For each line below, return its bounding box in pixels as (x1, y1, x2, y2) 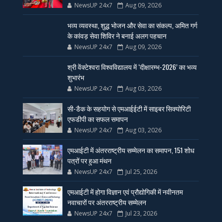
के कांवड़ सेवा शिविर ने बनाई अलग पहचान (67, 30, 167, 41)
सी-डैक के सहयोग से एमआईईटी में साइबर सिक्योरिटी (67, 103, 191, 114)
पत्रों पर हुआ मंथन (67, 155, 112, 166)
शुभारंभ (67, 72, 85, 83)
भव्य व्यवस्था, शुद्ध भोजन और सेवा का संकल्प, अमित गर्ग (67, 20, 198, 31)
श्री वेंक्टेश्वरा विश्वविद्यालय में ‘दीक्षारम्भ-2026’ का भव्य (67, 61, 197, 72)
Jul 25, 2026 (125, 167, 158, 176)
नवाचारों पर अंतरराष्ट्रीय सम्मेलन (67, 197, 147, 208)
